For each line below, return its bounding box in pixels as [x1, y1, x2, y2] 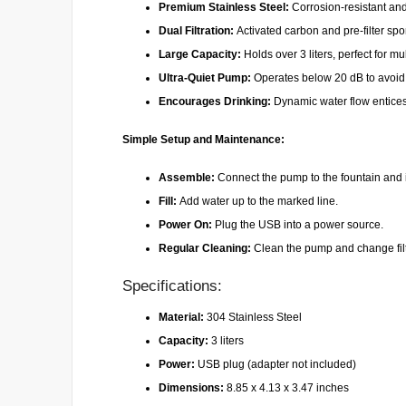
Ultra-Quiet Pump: [159, 72, 251, 84]
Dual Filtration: [159, 24, 234, 37]
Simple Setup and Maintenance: [122, 133, 285, 146]
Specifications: [122, 277, 222, 295]
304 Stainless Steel [204, 311, 302, 324]
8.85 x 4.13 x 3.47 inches [224, 382, 349, 395]
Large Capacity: [159, 48, 241, 61]
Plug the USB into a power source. [212, 218, 383, 231]
